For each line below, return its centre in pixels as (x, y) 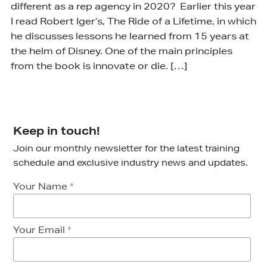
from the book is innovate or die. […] (99, 66)
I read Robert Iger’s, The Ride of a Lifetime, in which (133, 21)
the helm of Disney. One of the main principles (121, 51)
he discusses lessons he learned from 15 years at (130, 36)
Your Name (41, 186)
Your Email (39, 229)
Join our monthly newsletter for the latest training (127, 148)
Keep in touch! (57, 130)
